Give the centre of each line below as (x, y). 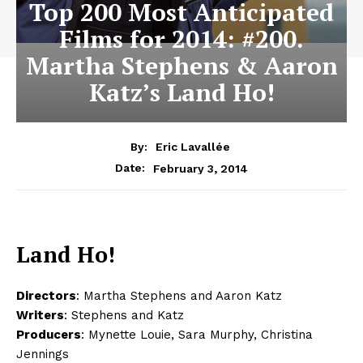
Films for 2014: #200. (181, 39)
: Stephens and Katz (124, 316)
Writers (40, 316)
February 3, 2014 (201, 168)
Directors (46, 296)
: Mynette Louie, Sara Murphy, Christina (197, 335)
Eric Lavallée (193, 147)
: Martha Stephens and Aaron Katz (179, 296)
